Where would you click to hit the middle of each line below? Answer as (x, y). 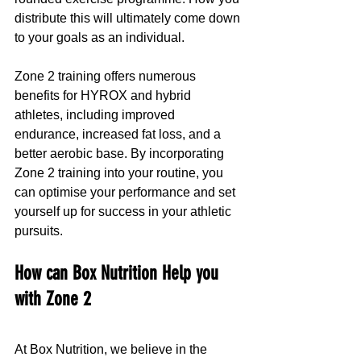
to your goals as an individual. (100, 38)
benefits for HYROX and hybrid (104, 96)
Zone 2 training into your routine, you (120, 173)
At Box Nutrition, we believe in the (112, 350)
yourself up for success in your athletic (124, 212)
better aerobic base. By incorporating (121, 154)
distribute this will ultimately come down (129, 19)
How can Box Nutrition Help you (119, 274)
